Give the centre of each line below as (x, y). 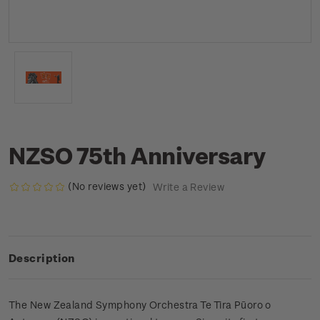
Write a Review (188, 187)
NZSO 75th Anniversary (137, 155)
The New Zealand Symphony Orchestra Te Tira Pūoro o (140, 305)
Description (42, 258)
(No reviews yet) (107, 186)
